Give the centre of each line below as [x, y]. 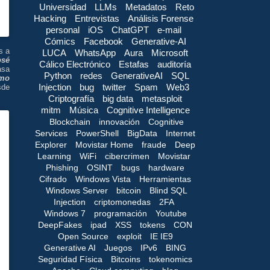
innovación [119, 121]
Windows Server [77, 190]
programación [120, 213]
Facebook [103, 41]
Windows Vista [103, 179]
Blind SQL [168, 190]
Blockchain [70, 121]
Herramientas [165, 179]
